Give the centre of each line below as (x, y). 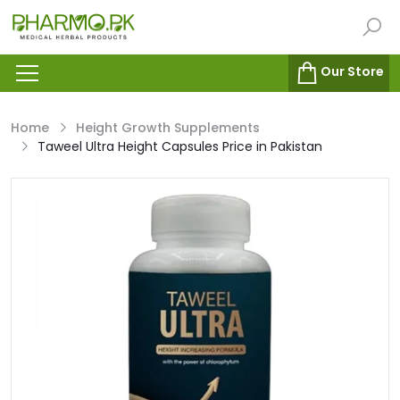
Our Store (352, 72)
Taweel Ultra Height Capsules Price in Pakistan (180, 147)
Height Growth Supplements (168, 128)
